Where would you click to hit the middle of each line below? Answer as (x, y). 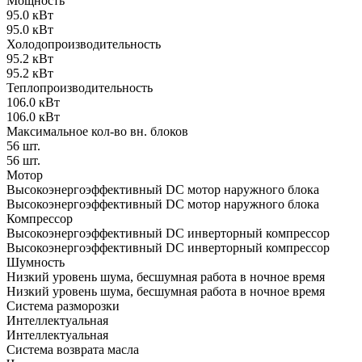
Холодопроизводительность (84, 44)
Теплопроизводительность (80, 88)
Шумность (36, 263)
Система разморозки (63, 306)
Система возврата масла (73, 350)
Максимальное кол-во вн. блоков (97, 132)
